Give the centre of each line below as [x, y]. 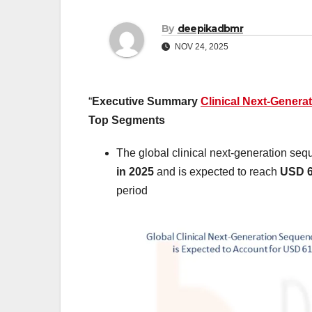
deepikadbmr [210, 29]
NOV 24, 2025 [201, 47]
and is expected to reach [217, 172]
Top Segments [127, 120]
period [132, 191]
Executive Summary [146, 102]
